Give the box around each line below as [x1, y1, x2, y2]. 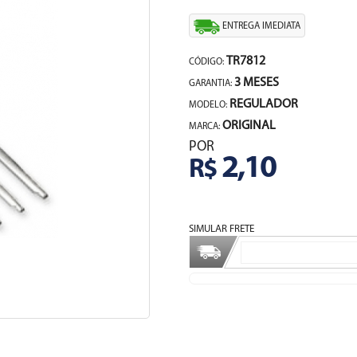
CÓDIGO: [188, 57, 226, 67]
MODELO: [188, 100, 229, 110]
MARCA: [188, 122, 222, 131]
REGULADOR [229, 98, 298, 111]
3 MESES [233, 76, 279, 89]
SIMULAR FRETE [188, 224, 254, 234]
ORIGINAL [222, 120, 276, 132]
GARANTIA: [188, 79, 234, 88]
